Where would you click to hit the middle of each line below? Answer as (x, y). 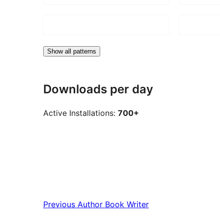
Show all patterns (72, 51)
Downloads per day (98, 89)
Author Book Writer (113, 205)
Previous (59, 205)
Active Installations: (81, 113)
